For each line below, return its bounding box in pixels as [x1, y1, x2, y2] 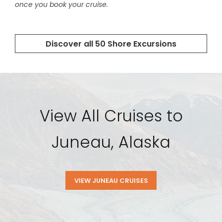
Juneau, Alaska [52, 131, 170, 154]
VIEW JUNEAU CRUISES [74, 176, 148, 186]
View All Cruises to [39, 105, 183, 127]
